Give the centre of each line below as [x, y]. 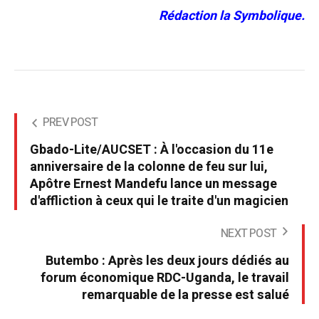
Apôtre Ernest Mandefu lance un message [153, 184]
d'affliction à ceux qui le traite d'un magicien [159, 202]
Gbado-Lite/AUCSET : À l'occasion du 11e [152, 150]
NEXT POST [249, 234]
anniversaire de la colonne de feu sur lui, [149, 167]
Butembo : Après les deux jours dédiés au [167, 261]
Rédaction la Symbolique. [232, 16]
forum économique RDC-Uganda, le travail [165, 278]
